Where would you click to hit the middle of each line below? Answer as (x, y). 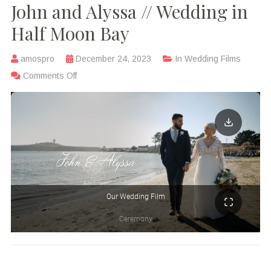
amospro (37, 59)
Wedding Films (212, 59)
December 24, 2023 (113, 59)
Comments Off (50, 76)
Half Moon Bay (70, 34)
